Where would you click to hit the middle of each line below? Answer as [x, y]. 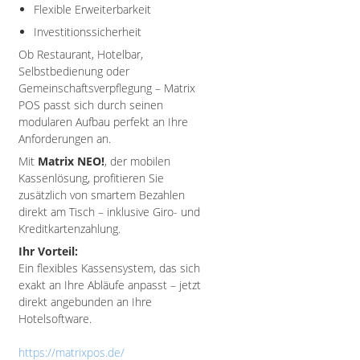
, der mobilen [137, 161]
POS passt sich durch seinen [91, 105]
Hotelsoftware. [55, 319]
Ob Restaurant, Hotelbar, [81, 54]
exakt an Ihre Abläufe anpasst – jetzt [110, 285]
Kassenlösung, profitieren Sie [91, 178]
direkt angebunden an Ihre [85, 302]
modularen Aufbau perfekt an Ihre [103, 122]
